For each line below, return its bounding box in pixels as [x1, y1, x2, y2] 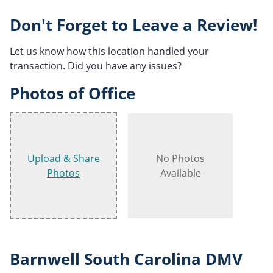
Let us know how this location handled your [10, 44, 209, 58]
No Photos [156, 151, 205, 165]
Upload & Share [27, 151, 100, 165]
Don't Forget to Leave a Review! [10, 15, 257, 37]
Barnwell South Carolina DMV [10, 248, 243, 270]
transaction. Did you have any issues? [10, 59, 182, 73]
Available [160, 166, 201, 180]
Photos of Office [10, 83, 135, 105]
